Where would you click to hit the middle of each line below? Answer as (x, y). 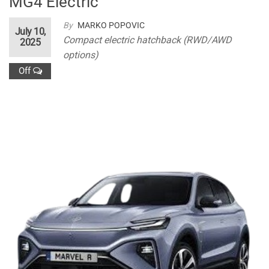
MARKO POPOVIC (111, 26)
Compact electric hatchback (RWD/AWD (147, 40)
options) (81, 55)
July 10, (30, 32)
